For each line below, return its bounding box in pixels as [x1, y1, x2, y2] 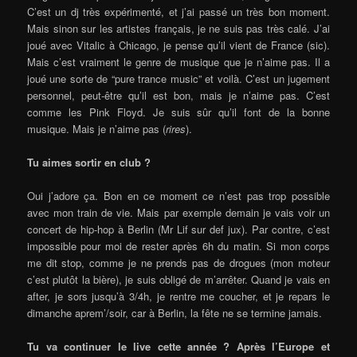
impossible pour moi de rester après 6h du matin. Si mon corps [27, 237, 330, 253]
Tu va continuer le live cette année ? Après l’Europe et [27, 338, 330, 354]
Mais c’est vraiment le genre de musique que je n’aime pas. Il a [27, 53, 330, 69]
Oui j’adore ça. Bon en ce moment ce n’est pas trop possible [27, 187, 330, 203]
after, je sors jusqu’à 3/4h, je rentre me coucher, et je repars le [27, 288, 330, 304]
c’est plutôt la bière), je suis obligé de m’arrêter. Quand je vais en [27, 271, 330, 287]
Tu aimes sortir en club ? [27, 154, 151, 170]
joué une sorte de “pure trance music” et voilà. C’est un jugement [27, 70, 330, 86]
